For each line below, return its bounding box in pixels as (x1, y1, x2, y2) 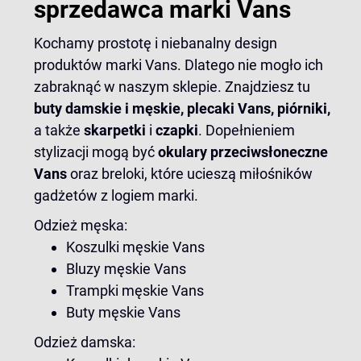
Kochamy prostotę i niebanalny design (34, 35, 277, 52)
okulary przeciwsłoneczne (158, 143, 328, 160)
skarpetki (81, 122, 146, 139)
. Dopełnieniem (198, 122, 295, 139)
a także (34, 122, 81, 139)
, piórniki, (271, 100, 330, 117)
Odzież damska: (34, 334, 135, 351)
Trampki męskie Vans (66, 282, 204, 299)
